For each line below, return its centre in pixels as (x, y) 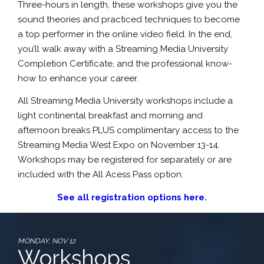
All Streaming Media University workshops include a (125, 101)
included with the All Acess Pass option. (100, 174)
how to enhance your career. (78, 78)
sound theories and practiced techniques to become (129, 19)
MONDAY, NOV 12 (47, 241)
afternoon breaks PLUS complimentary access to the (128, 130)
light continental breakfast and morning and (110, 115)
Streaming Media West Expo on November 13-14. (119, 145)
